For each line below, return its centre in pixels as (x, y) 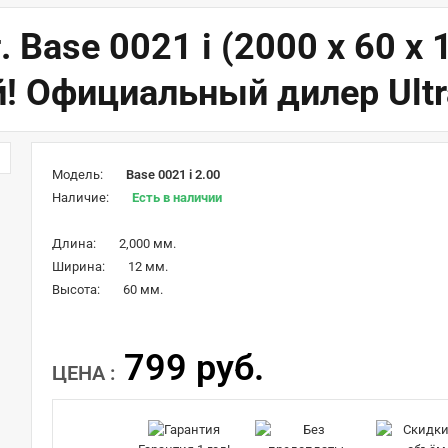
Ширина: (78, 267)
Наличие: (80, 198)
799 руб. (194, 368)
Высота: (76, 290)
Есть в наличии (177, 198)
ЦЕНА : (83, 373)
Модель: (77, 175)
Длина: (74, 244)
